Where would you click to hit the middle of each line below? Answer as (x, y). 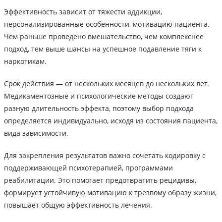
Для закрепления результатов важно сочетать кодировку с (105, 155)
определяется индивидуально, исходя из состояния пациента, (111, 120)
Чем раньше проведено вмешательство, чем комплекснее (104, 36)
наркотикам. (25, 61)
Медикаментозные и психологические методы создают (99, 96)
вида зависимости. (36, 133)
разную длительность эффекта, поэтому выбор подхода (99, 108)
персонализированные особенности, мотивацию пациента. (107, 24)
